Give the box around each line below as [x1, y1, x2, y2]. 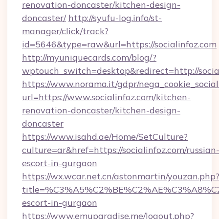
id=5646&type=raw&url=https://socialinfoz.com [22, 39, 217, 50]
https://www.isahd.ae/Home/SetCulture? [22, 131, 188, 142]
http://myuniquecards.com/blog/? [22, 52, 156, 63]
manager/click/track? [22, 25, 109, 37]
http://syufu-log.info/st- [68, 12, 162, 23]
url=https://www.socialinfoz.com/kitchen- [22, 91, 191, 103]
